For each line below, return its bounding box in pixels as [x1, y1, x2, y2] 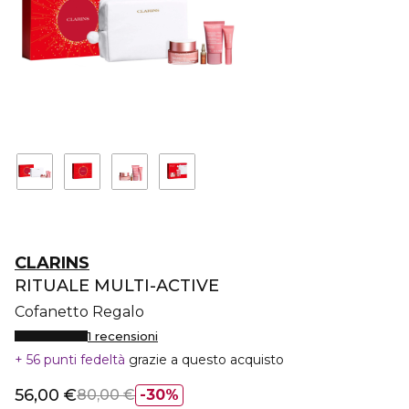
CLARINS [15, 253, 89, 273]
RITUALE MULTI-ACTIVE [15, 276, 219, 296]
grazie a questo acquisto [129, 351, 284, 368]
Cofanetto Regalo [15, 303, 144, 320]
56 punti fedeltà [23, 351, 129, 368]
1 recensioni [88, 329, 158, 343]
